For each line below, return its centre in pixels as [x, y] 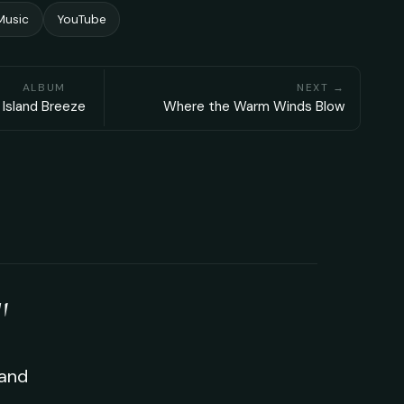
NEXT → [321, 88]
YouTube [81, 19]
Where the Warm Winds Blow [254, 107]
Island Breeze [44, 107]
